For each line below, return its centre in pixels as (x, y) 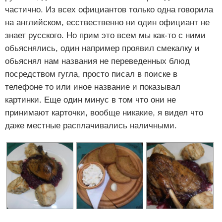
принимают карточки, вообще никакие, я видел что (104, 112)
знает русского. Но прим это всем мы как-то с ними (105, 35)
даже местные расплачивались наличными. (91, 125)
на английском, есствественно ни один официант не (107, 22)
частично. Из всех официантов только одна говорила (109, 9)
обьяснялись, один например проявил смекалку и (102, 48)
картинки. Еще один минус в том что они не (90, 100)
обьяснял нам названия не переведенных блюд (97, 61)
